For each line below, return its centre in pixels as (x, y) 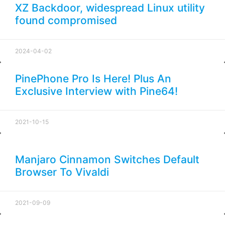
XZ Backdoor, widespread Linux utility (110, 8)
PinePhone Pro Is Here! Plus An (93, 79)
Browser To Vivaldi (62, 172)
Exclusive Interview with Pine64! (96, 91)
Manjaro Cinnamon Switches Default (107, 160)
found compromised (66, 21)
